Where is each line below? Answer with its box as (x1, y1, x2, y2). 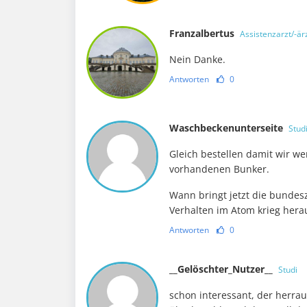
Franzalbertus (169, 27, 238, 40)
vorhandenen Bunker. (169, 162, 270, 175)
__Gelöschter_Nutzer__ (169, 262, 276, 275)
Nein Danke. (169, 53, 226, 66)
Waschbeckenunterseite (169, 121, 286, 134)
